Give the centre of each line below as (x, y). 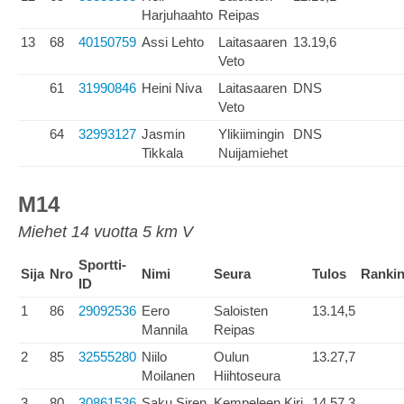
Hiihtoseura (247, 376)
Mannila (165, 330)
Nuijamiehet (253, 153)
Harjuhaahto (177, 15)
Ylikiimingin (251, 134)
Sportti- (102, 265)
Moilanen (168, 376)
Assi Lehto (173, 42)
